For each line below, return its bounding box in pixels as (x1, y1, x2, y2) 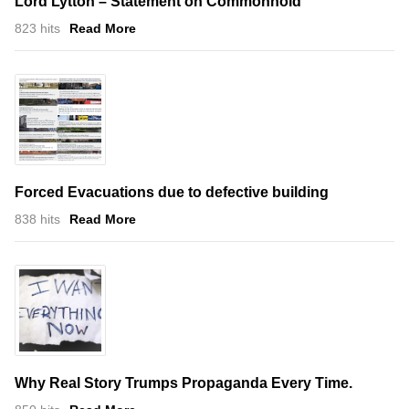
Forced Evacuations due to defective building (15, 184, 329, 200)
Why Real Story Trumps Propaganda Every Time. (15, 374, 352, 391)
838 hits (15, 211, 60, 226)
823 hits (15, 20, 60, 36)
